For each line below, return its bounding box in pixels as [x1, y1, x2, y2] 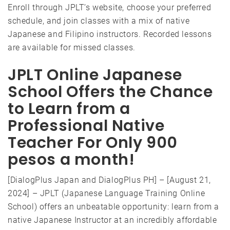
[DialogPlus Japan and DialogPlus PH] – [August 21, [8, 175, 212, 185]
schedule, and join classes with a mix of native [8, 16, 190, 26]
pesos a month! [8, 149, 135, 171]
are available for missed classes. [8, 43, 136, 53]
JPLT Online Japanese [8, 64, 183, 86]
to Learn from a [8, 98, 131, 120]
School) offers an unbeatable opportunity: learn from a [8, 202, 219, 212]
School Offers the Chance [8, 81, 213, 103]
